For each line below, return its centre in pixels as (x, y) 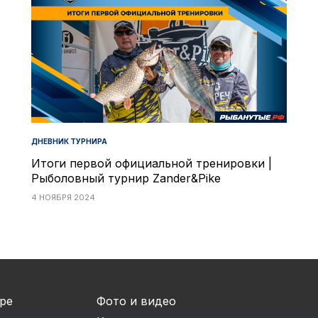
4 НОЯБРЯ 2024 (63, 198)
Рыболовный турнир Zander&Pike (126, 179)
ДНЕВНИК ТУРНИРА (69, 142)
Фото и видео (136, 301)
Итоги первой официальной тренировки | (152, 164)
